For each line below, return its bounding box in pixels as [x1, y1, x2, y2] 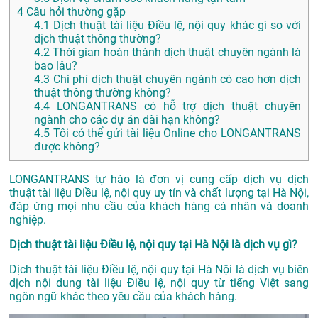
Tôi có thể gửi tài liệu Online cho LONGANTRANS [50, 126, 301, 141]
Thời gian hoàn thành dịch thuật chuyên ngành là [50, 45, 301, 60]
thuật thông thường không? [34, 86, 171, 100]
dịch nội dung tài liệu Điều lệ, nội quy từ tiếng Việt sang [9, 276, 309, 290]
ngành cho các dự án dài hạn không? [34, 113, 220, 127]
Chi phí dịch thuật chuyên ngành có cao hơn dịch [50, 72, 301, 87]
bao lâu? [34, 59, 77, 73]
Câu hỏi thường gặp [23, 5, 126, 19]
